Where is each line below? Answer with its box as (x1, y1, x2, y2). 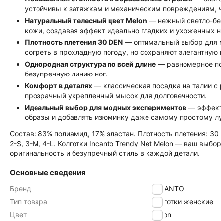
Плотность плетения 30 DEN (25, 38, 123, 46)
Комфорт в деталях (25, 81, 92, 90)
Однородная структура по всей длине (25, 60, 156, 68)
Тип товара (10, 197, 47, 206)
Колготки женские (152, 197, 213, 206)
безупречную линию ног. (25, 70, 107, 78)
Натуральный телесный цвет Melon (25, 16, 147, 25)
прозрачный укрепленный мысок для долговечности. (25, 91, 207, 100)
